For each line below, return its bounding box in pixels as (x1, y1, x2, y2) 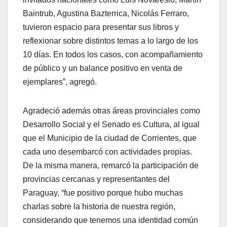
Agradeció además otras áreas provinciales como (23, 106, 200, 116)
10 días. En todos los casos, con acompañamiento (23, 50, 203, 59)
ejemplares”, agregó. (23, 78, 97, 87)
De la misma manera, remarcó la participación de (23, 161, 199, 170)
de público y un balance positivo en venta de (23, 64, 182, 73)
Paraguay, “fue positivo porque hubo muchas (23, 188, 183, 198)
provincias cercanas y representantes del (23, 175, 170, 184)
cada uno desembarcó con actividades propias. (23, 147, 192, 157)
